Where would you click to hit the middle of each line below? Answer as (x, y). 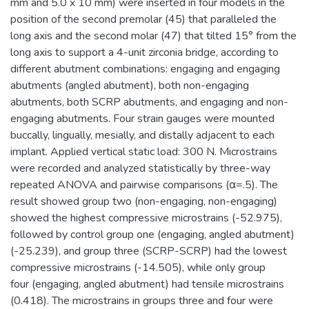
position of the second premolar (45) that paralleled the (143, 19)
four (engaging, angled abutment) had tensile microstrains (147, 284)
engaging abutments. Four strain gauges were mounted (142, 118)
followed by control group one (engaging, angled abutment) (152, 234)
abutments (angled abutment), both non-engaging (130, 85)
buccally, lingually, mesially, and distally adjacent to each (142, 135)
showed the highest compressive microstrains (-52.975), (146, 218)
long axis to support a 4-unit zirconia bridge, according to (144, 52)
